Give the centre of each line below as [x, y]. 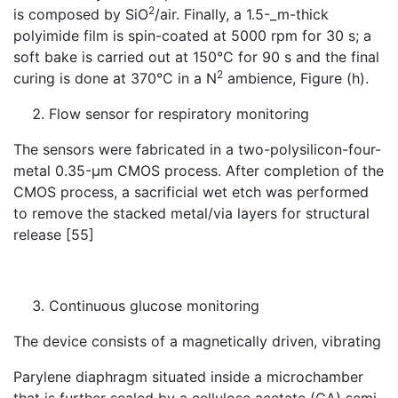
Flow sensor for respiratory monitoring [179, 114]
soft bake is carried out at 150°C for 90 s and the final [196, 57]
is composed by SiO [81, 14]
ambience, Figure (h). [296, 78]
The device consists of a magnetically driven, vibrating [197, 341]
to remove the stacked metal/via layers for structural [191, 213]
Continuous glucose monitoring [154, 306]
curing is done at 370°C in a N [115, 78]
